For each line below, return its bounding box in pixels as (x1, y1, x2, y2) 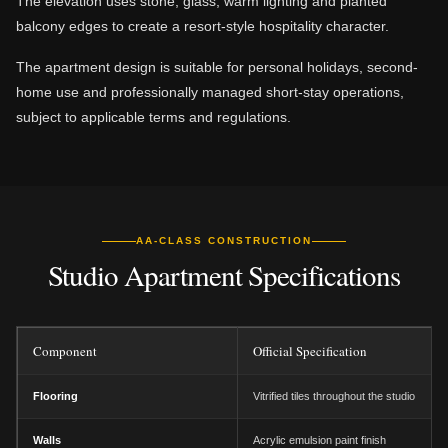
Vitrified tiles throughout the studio (253, 390, 415, 402)
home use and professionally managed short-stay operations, (16, 84, 404, 100)
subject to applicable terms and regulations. (16, 109, 291, 125)
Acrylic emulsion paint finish (253, 434, 386, 446)
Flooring (33, 390, 78, 402)
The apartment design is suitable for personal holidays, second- (16, 59, 418, 75)
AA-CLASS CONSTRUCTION (136, 235, 312, 246)
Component (33, 342, 97, 360)
